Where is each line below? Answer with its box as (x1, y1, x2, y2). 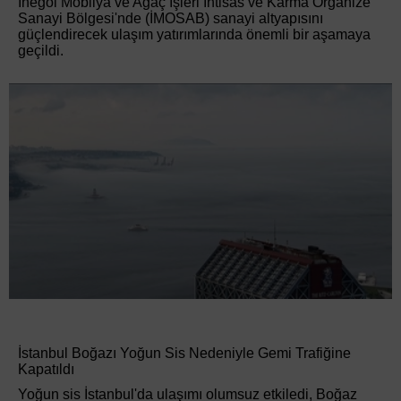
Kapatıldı (18, 362, 74, 378)
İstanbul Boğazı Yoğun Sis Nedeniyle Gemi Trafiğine (18, 346, 351, 362)
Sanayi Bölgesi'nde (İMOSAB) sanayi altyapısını (18, 11, 323, 27)
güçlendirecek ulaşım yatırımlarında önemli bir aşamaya (18, 27, 371, 43)
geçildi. (18, 43, 64, 59)
